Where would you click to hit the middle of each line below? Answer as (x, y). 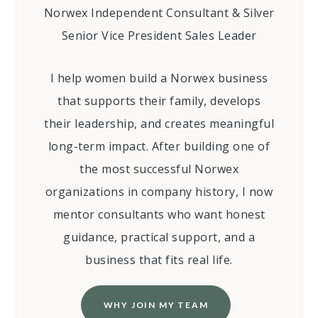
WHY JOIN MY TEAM (156, 305)
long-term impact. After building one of (159, 146)
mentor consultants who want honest (159, 214)
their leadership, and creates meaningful (159, 123)
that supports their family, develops (159, 100)
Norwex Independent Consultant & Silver (159, 12)
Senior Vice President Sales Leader (159, 35)
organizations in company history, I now (159, 191)
